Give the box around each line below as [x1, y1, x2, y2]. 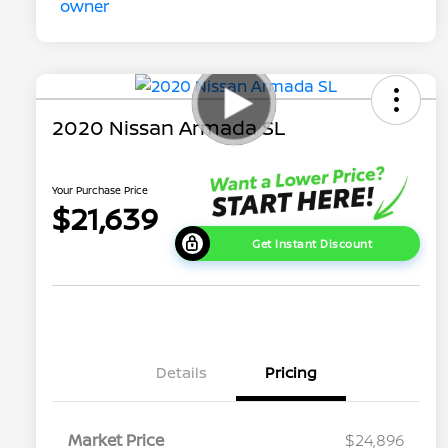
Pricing [265, 362, 317, 384]
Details [155, 362, 207, 384]
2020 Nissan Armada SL [52, 114, 285, 142]
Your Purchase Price [52, 182, 148, 197]
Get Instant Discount [252, 236, 373, 252]
